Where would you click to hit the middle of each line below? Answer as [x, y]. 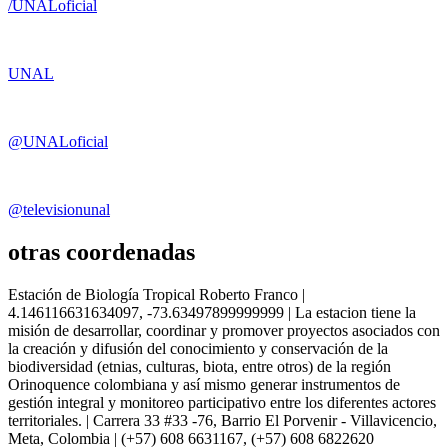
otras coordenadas [101, 252]
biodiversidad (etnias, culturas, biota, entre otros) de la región [199, 366]
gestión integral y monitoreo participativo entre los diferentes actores [222, 402]
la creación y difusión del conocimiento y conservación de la [198, 348]
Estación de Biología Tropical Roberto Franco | [156, 294]
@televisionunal [59, 210]
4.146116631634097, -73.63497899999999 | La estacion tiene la [212, 312]
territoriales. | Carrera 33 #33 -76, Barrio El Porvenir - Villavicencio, [222, 420]
